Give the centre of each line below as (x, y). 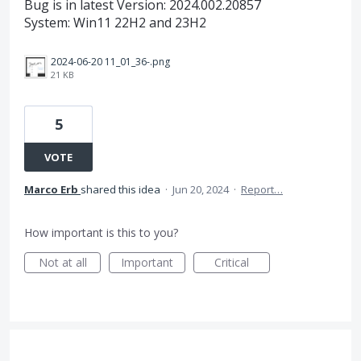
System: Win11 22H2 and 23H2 (115, 23)
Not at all (62, 262)
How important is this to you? (101, 232)
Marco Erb (51, 189)
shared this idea (122, 189)
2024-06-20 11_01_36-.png (110, 62)
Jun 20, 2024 (201, 189)
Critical (232, 262)
